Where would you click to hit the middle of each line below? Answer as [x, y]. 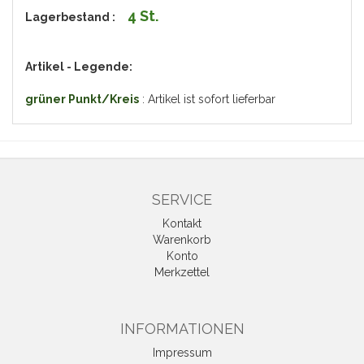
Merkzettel [182, 272]
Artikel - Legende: [79, 67]
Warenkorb [182, 240]
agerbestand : [80, 17]
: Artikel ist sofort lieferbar [207, 99]
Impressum [182, 353]
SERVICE [182, 199]
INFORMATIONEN [182, 329]
